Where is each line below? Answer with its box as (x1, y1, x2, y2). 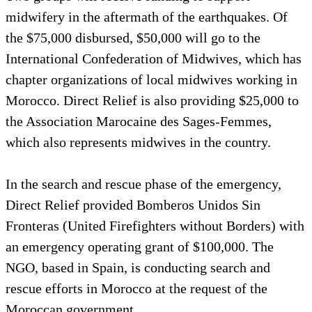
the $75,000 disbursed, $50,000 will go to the (6, 29, 260, 45)
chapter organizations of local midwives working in (6, 71, 297, 87)
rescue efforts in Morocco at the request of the (6, 280, 267, 296)
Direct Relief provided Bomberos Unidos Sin (6, 196, 260, 212)
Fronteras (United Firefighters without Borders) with (6, 217, 304, 233)
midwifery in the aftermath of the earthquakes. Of (6, 8, 288, 24)
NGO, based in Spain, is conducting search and (6, 259, 270, 275)
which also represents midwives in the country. (6, 134, 271, 150)
